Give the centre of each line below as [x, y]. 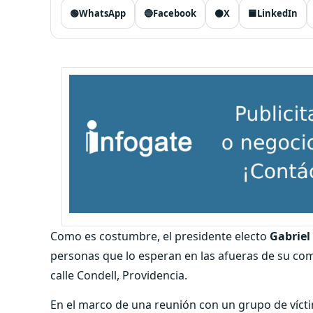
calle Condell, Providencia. [119, 275]
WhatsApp [102, 13]
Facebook [175, 13]
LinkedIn [277, 13]
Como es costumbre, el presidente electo [160, 236]
